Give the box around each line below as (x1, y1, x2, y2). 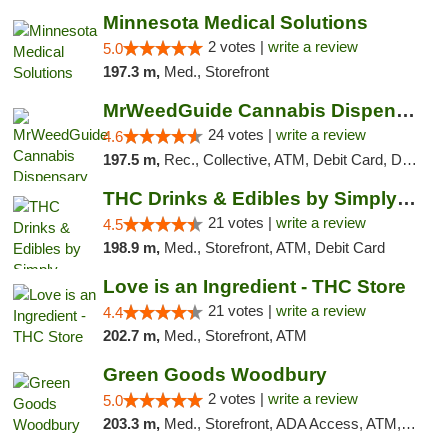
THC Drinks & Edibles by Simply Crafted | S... (396, 188, 416, 209)
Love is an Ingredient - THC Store (102, 276, 406, 297)
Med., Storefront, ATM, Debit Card (163, 239, 385, 256)
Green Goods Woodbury (102, 364, 327, 385)
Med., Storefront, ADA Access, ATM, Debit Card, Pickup (163, 415, 401, 432)
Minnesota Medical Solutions (102, 12, 368, 33)
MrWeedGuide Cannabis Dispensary (395, 100, 415, 121)
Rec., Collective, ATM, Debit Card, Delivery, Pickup (163, 151, 402, 168)
